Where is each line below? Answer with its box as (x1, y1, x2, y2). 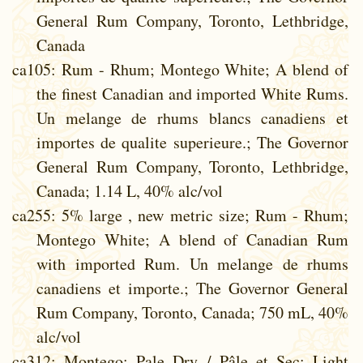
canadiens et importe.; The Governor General (36, 276, 348, 299)
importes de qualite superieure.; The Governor (36, 130, 348, 153)
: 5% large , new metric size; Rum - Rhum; (51, 203, 348, 226)
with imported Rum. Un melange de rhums (36, 252, 348, 275)
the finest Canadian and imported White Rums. (36, 82, 348, 105)
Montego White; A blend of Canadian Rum (36, 228, 348, 250)
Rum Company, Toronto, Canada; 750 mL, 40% (36, 301, 348, 323)
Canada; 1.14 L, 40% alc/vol (36, 179, 223, 202)
